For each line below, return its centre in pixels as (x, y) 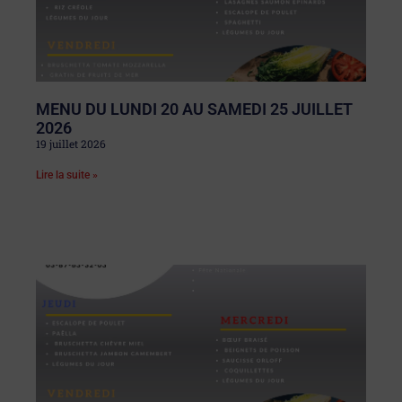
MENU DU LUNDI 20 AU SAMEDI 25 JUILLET (194, 109)
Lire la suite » (67, 175)
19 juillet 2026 (71, 143)
